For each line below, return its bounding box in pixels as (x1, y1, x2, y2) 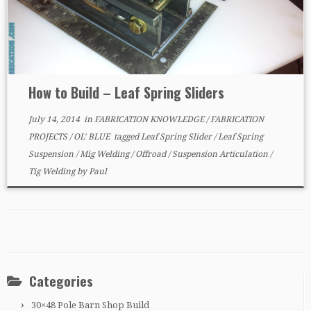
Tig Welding (28, 167, 77, 176)
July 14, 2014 (28, 115, 80, 124)
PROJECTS (28, 132, 69, 142)
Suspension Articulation (171, 149, 270, 159)
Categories (29, 271, 93, 291)
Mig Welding (79, 149, 131, 159)
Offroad (135, 149, 168, 159)
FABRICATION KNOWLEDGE (94, 115, 206, 124)
